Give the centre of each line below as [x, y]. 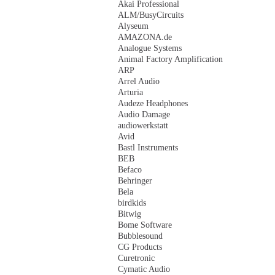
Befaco [130, 170]
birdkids [132, 203]
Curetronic [136, 258]
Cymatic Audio [144, 269]
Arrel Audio [139, 81]
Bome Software [145, 225]
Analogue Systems [150, 48]
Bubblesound [140, 236]
